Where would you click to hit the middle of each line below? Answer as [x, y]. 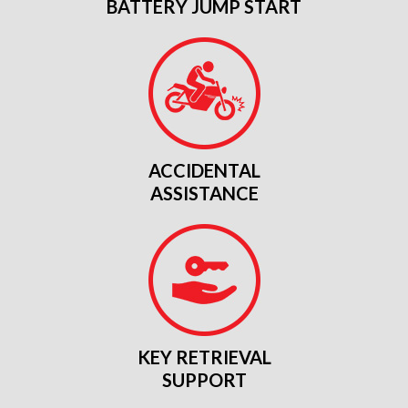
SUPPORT [204, 380]
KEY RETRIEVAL [204, 357]
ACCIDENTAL [204, 171]
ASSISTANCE [204, 194]
